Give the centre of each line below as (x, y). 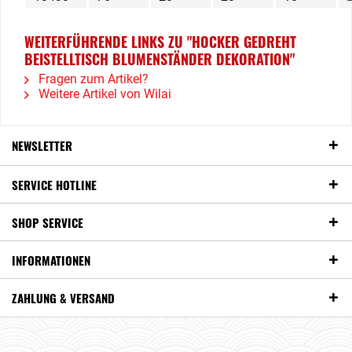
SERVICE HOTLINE (54, 185)
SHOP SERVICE (48, 222)
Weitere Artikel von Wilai (103, 94)
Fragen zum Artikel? (92, 79)
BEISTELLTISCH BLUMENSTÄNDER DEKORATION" (159, 59)
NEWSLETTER (42, 145)
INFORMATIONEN (51, 260)
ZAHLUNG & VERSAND (63, 298)
